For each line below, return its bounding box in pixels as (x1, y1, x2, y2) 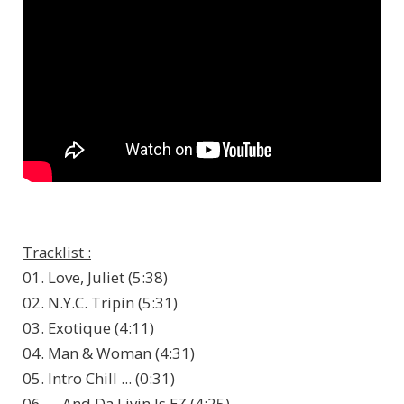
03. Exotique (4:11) (23, 317, 154, 339)
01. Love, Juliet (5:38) (23, 267, 168, 289)
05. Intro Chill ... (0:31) (23, 368, 175, 390)
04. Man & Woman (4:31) (23, 343, 195, 364)
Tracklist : (23, 242, 91, 263)
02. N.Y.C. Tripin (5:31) (23, 292, 178, 314)
